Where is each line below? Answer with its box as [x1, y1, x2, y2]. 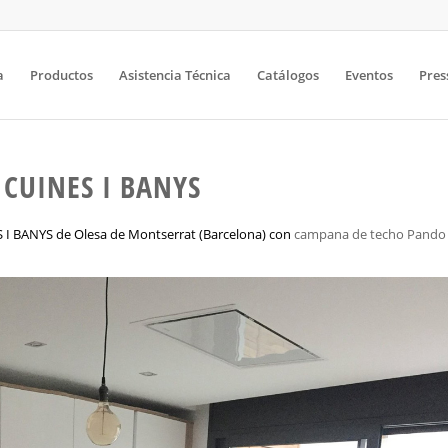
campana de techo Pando [294, 225, 446, 244]
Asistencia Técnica [118, 66, 231, 84]
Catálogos [256, 66, 319, 84]
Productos [29, 66, 93, 84]
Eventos [344, 66, 393, 84]
